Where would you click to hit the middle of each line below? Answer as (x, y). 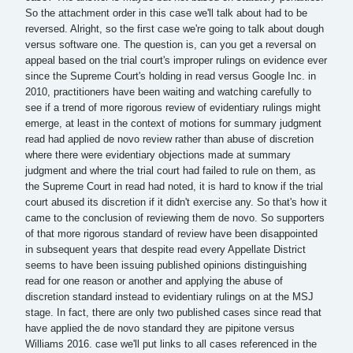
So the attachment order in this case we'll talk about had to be (166, 13)
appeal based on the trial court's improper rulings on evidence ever (176, 60)
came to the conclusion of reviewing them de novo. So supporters (175, 218)
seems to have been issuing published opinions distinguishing (166, 265)
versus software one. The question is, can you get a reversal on (171, 45)
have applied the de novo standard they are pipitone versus (160, 328)
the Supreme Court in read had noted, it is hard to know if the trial (174, 186)
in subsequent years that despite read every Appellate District (165, 249)
